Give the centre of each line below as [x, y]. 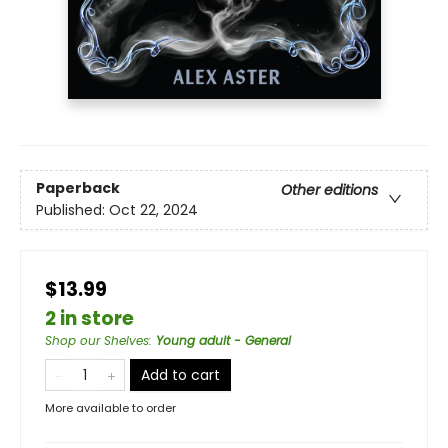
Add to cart [180, 374]
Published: [72, 209]
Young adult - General [223, 340]
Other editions [329, 189]
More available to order [110, 407]
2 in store [89, 318]
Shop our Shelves [97, 340]
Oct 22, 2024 [153, 209]
